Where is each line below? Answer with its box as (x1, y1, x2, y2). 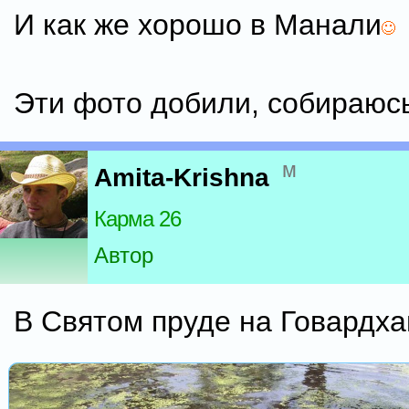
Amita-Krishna (94, 163, 269, 193)
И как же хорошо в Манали (14, 8, 382, 41)
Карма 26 (94, 206, 181, 232)
